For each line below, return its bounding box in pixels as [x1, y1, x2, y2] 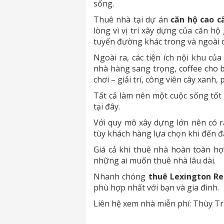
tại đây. [93, 101, 120, 112]
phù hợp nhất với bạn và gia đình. [93, 182, 219, 193]
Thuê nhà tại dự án [93, 14, 171, 25]
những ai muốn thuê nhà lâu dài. [93, 155, 215, 166]
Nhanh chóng [93, 171, 146, 182]
